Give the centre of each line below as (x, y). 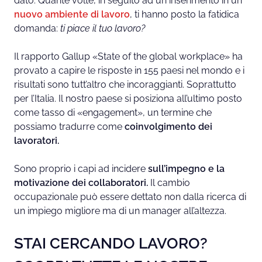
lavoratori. (37, 141)
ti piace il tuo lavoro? (103, 29)
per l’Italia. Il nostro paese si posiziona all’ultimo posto (128, 99)
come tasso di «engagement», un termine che (113, 113)
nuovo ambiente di (56, 15)
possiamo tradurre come (69, 127)
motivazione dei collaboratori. (81, 183)
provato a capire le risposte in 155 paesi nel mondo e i (129, 71)
